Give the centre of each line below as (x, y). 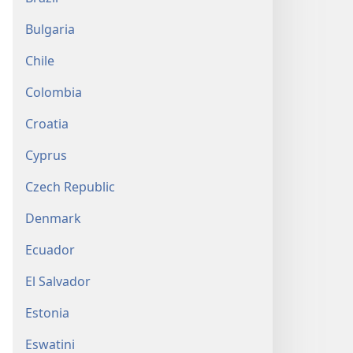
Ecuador (50, 250)
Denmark (53, 218)
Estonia (47, 313)
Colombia (54, 92)
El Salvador (58, 281)
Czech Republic (70, 187)
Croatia (47, 124)
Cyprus (46, 155)
